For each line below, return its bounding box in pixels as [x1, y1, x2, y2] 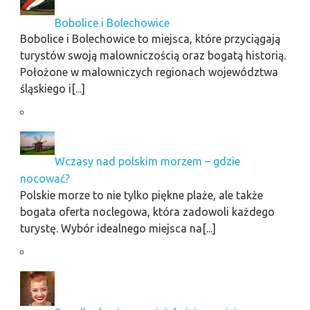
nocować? [19, 172, 70, 185]
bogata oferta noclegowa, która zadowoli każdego [19, 205, 275, 218]
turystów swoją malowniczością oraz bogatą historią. [19, 49, 286, 62]
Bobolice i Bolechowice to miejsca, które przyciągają [19, 33, 280, 46]
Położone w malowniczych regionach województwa [19, 66, 278, 79]
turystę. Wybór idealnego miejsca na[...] [19, 221, 216, 235]
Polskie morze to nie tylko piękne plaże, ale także [19, 188, 263, 201]
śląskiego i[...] [19, 82, 85, 95]
